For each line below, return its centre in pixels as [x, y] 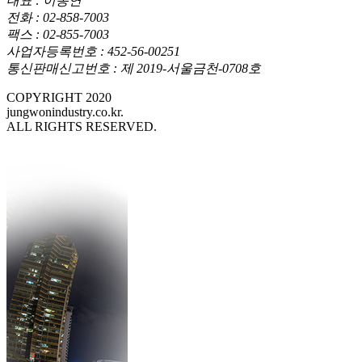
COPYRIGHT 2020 [59, 97]
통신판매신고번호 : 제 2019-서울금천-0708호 [134, 68]
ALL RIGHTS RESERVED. [82, 126]
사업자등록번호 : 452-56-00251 [93, 51]
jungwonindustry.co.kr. [65, 112]
